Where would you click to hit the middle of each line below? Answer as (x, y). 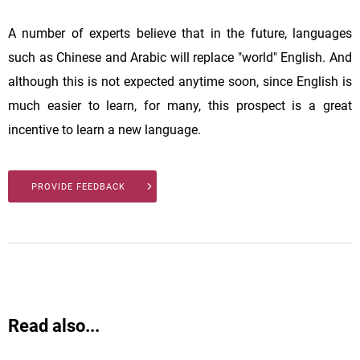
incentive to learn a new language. (104, 130)
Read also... (54, 326)
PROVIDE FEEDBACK (78, 187)
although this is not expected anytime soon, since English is (180, 82)
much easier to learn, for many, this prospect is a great (180, 106)
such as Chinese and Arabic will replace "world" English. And (180, 58)
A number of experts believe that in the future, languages (180, 34)
